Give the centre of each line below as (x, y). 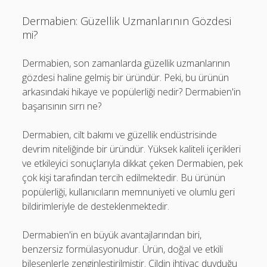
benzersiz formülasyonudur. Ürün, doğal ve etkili (123, 249)
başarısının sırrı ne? (62, 106)
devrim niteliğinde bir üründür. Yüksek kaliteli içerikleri (132, 149)
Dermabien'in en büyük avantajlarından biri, (112, 235)
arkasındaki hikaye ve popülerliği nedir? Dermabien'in (132, 92)
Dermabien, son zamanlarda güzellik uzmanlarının (126, 63)
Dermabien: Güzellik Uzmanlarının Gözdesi (127, 21)
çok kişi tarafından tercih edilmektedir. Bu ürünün (124, 178)
